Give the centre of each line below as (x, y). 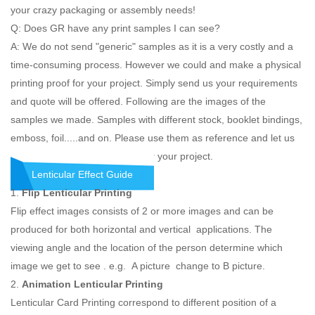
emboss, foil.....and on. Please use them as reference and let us (153, 138)
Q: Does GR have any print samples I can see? (115, 28)
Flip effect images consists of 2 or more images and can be (142, 211)
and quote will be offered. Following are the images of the (138, 102)
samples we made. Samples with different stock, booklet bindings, (156, 120)
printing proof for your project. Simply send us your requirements (154, 83)
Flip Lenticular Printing (77, 193)
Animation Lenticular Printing (92, 284)
